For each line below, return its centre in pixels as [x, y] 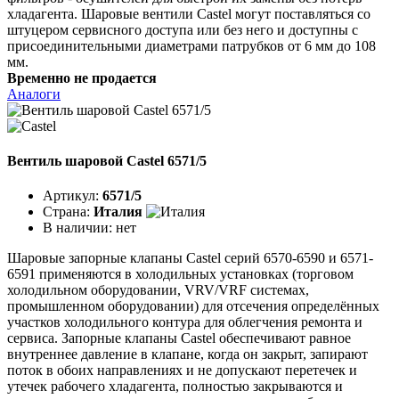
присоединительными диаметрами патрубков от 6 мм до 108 [191, 45]
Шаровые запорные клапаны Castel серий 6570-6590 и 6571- [190, 258]
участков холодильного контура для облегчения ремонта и [185, 322]
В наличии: [79, 228]
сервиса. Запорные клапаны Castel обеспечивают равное [179, 338]
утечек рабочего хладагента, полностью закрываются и [175, 387]
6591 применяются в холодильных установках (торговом [180, 274]
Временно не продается [82, 77]
